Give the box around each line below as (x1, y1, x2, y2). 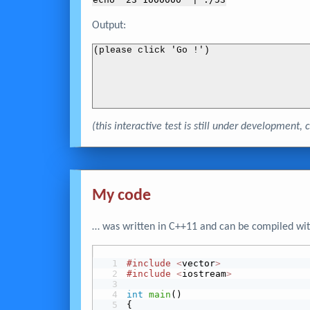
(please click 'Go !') (93, 44, 210, 55)
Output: (91, 19, 126, 31)
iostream (181, 268, 226, 280)
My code (91, 188, 151, 205)
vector (181, 258, 215, 269)
